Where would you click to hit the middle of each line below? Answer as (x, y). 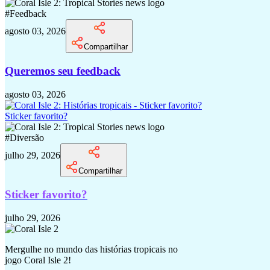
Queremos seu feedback (63, 71)
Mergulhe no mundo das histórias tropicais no (91, 249)
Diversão (27, 137)
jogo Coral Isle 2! (38, 260)
